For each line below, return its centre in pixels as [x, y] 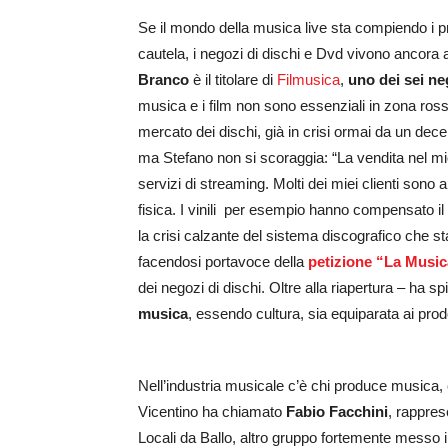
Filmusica [308, 79]
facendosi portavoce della [223, 261]
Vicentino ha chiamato [212, 411]
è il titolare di [233, 79]
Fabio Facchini [337, 411]
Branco [163, 79]
